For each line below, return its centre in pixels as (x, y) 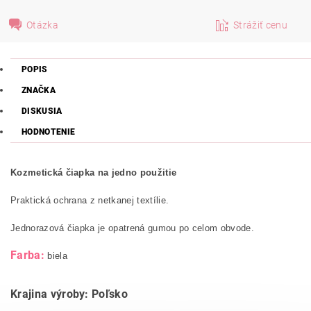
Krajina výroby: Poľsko (69, 294)
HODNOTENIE (49, 132)
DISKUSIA (42, 111)
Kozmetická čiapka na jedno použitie (94, 173)
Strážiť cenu (260, 25)
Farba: (27, 255)
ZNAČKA (39, 90)
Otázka (43, 25)
